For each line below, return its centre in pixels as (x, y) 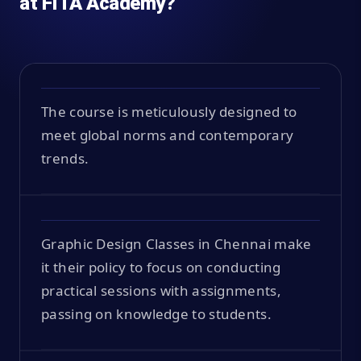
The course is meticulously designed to (169, 111)
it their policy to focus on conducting (161, 267)
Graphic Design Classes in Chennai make (176, 243)
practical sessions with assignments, (161, 290)
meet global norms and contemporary (168, 135)
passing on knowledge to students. (156, 313)
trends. (65, 158)
